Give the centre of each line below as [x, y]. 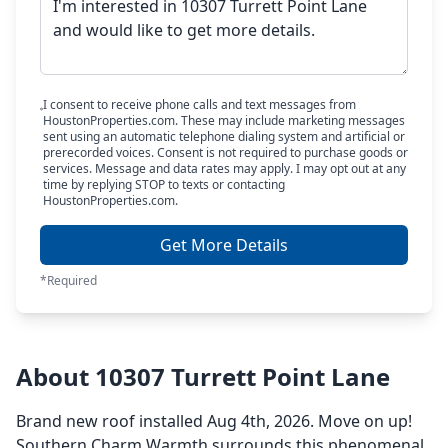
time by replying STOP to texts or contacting [163, 184]
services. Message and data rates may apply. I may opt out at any [224, 168]
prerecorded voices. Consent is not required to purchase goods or [225, 152]
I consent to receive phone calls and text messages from [199, 104]
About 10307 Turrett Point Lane [203, 376]
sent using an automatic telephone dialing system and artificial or [223, 136]
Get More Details [224, 245]
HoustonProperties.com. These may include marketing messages [223, 120]
